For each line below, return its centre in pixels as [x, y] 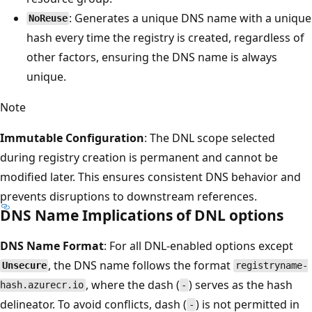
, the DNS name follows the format [141, 265]
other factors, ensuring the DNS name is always [152, 57]
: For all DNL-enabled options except [198, 245]
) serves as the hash [241, 284]
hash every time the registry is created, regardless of [165, 37]
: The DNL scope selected [210, 138]
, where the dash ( [132, 284]
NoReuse [48, 18]
